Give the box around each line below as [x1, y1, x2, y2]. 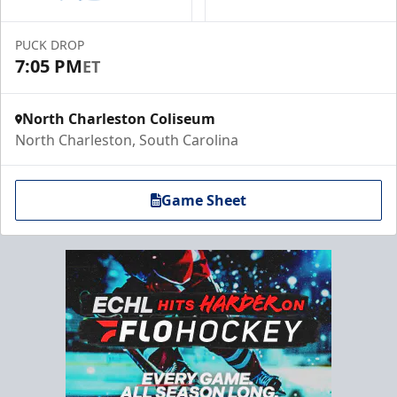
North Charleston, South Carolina [15, 130, 238, 150]
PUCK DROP [15, 36, 84, 53]
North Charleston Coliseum [22, 109, 215, 128]
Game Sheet [161, 191, 246, 210]
